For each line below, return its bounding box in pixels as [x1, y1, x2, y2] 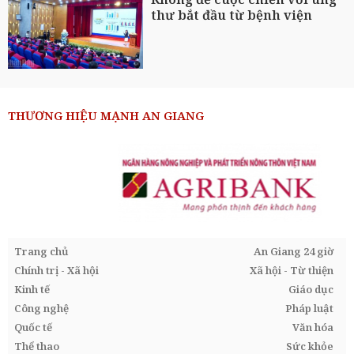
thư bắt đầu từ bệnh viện [151, 6, 313, 24]
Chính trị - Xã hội [14, 262, 99, 277]
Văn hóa [292, 319, 333, 334]
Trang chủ [14, 243, 69, 258]
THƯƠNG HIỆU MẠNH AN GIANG [8, 107, 204, 123]
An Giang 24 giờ [254, 243, 333, 258]
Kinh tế [14, 281, 50, 296]
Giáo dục [288, 281, 333, 296]
